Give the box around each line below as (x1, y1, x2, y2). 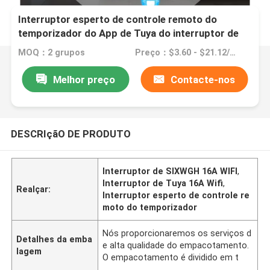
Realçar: (16, 184, 51, 194)
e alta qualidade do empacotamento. (102, 240, 250, 250)
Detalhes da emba (16, 234, 93, 244)
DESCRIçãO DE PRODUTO (10, 127, 131, 140)
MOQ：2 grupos (18, 48, 86, 58)
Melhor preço (52, 73, 115, 86)
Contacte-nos (171, 73, 236, 86)
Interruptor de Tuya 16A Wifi (102, 178, 224, 188)
